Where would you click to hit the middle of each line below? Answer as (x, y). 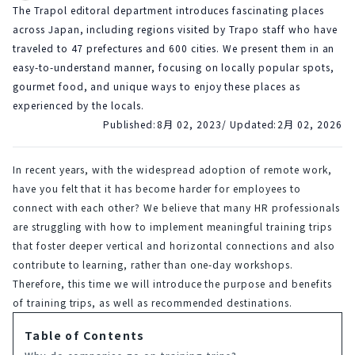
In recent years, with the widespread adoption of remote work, (172, 169)
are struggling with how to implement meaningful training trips (172, 226)
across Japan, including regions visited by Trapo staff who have (175, 29)
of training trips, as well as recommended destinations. (153, 302)
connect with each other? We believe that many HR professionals (176, 207)
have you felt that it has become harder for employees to (157, 188)
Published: (130, 124)
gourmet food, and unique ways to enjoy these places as (157, 86)
